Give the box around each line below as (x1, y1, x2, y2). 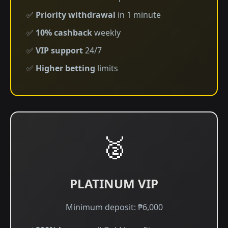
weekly (92, 27, 121, 38)
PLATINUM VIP (70, 175, 158, 192)
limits (95, 63, 118, 74)
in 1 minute (116, 9, 161, 20)
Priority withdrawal (36, 9, 116, 20)
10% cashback (36, 27, 92, 38)
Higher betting (36, 63, 95, 74)
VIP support (36, 45, 83, 56)
